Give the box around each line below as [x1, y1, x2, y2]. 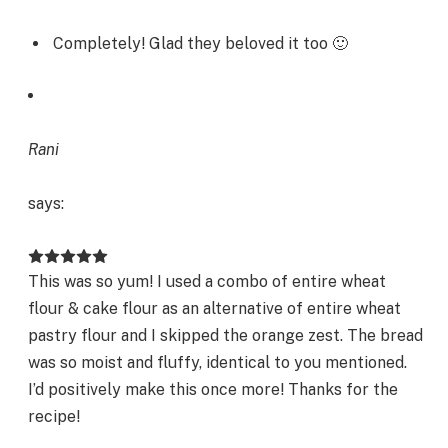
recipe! [28, 407, 80, 427]
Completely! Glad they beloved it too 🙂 [53, 34, 348, 54]
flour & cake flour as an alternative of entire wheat [28, 299, 401, 319]
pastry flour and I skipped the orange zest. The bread [28, 326, 423, 346]
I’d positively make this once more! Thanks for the [28, 380, 398, 400]
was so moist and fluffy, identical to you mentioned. [28, 353, 407, 373]
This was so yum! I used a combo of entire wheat [28, 272, 386, 292]
